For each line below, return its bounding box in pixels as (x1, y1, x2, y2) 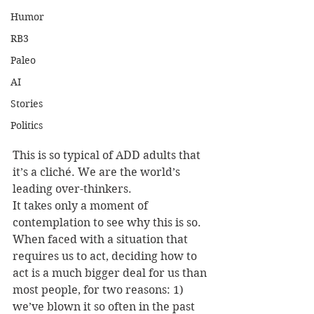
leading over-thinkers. (13, 182, 132, 196)
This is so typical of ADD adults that (13, 149, 203, 163)
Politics (11, 119, 43, 132)
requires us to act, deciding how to (13, 250, 200, 264)
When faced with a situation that (13, 233, 191, 247)
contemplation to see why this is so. (13, 216, 204, 230)
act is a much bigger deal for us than (13, 266, 210, 280)
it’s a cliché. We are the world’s (13, 165, 183, 179)
